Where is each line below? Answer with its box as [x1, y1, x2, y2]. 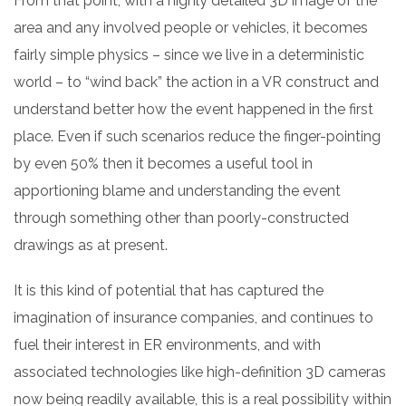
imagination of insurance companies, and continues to [14, 308, 373, 326]
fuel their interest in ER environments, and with [14, 335, 321, 353]
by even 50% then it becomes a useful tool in [14, 154, 313, 172]
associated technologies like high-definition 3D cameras [14, 362, 386, 381]
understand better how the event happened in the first [14, 100, 373, 118]
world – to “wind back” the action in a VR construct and [14, 72, 379, 91]
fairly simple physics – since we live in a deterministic [14, 45, 364, 63]
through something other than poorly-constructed [14, 208, 349, 227]
